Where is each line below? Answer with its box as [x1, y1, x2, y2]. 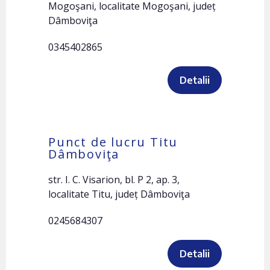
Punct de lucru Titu [48, 134, 178, 150]
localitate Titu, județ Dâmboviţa [48, 187, 190, 201]
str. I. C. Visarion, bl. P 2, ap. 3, [48, 173, 180, 186]
